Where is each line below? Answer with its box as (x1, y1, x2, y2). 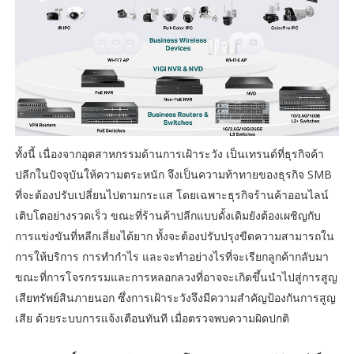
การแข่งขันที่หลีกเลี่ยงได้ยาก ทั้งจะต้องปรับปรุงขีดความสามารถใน (14, 228, 334, 243)
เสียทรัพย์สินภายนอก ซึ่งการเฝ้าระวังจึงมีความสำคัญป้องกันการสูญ (14, 289, 336, 305)
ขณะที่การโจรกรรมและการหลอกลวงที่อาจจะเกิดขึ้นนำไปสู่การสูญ (14, 269, 337, 284)
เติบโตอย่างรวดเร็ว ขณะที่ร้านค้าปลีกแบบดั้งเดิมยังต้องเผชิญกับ (14, 207, 321, 223)
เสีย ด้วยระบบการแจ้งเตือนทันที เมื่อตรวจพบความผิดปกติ (14, 310, 289, 326)
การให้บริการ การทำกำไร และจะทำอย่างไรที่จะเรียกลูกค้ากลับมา (14, 248, 329, 264)
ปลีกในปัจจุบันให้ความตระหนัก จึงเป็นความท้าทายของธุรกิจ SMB (14, 166, 332, 182)
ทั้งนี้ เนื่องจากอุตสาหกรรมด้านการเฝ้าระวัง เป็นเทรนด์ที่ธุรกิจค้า (14, 145, 324, 161)
